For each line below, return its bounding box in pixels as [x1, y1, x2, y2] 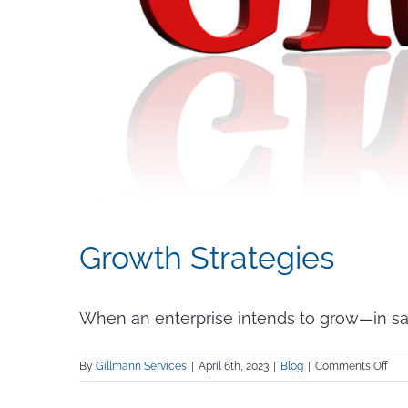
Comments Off [315, 360, 388, 373]
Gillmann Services [96, 360, 187, 373]
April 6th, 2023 [199, 360, 269, 373]
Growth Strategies [79, 240, 334, 277]
